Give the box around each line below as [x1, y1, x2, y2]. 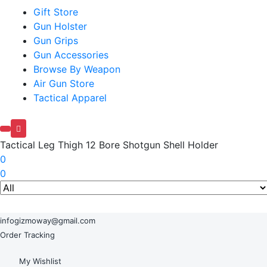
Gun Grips [33, 35, 78, 46]
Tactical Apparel [33, 92, 107, 104]
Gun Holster [33, 20, 87, 32]
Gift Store [33, 6, 78, 18]
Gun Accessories [33, 49, 108, 61]
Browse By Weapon [33, 63, 120, 75]
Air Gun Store [33, 77, 94, 89]
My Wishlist [19, 256, 61, 266]
